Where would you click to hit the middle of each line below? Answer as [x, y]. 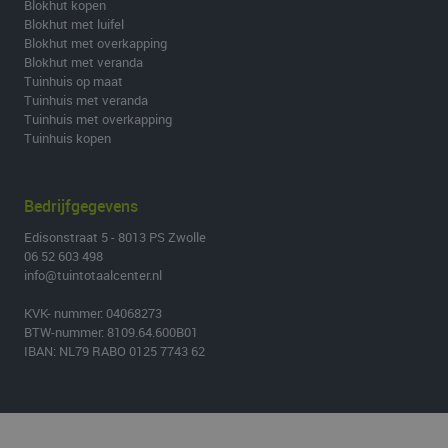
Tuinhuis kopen [67, 138]
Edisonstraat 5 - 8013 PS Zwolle [115, 237]
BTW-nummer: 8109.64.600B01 [111, 332]
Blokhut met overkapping [95, 43]
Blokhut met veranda [83, 62]
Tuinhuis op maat [73, 81]
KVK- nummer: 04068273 [93, 313]
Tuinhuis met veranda [86, 100]
